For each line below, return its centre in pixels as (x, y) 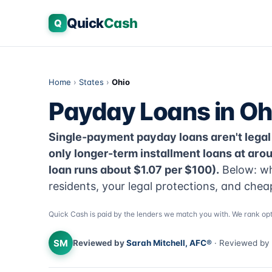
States (91, 82)
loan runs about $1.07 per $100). (134, 170)
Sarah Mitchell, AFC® (169, 243)
